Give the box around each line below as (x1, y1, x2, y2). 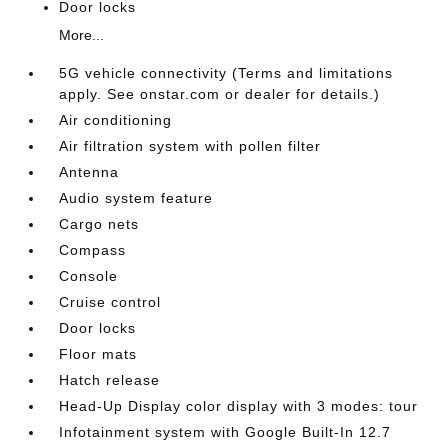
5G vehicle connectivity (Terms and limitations (59, 65, 394, 81)
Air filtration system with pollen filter (59, 138, 322, 154)
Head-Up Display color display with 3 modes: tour (59, 398, 419, 414)
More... (59, 27, 105, 43)
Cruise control (59, 294, 162, 310)
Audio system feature (59, 190, 214, 206)
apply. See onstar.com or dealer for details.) (59, 86, 381, 102)
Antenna (59, 164, 120, 180)
